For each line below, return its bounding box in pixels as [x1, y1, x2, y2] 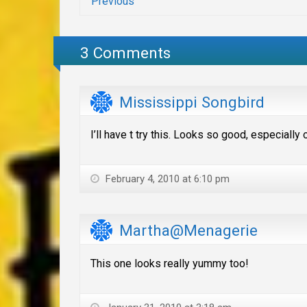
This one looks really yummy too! [90, 256, 249, 270]
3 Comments [80, 43, 171, 62]
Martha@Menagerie [119, 221, 258, 239]
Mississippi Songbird [119, 93, 265, 111]
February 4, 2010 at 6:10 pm [103, 173, 230, 186]
